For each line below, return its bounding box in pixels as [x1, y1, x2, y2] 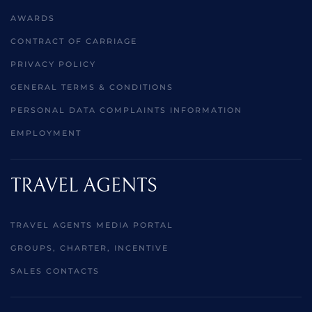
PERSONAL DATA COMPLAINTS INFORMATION [10, 104, 242, 115]
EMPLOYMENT [10, 127, 81, 138]
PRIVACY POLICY [10, 58, 96, 69]
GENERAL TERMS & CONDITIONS [10, 81, 173, 92]
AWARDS [10, 13, 55, 23]
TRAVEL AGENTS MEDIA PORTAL [10, 219, 173, 230]
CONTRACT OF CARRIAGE [10, 36, 137, 46]
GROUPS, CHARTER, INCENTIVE [10, 242, 169, 253]
